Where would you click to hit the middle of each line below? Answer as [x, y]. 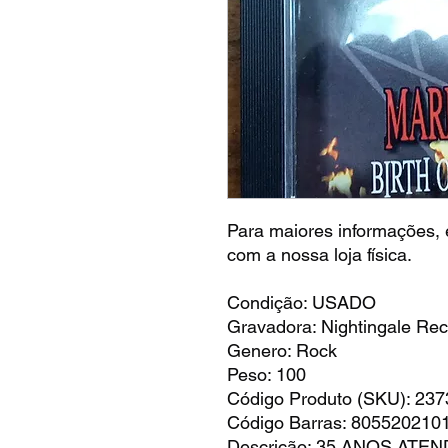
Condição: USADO [301, 302]
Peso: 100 [266, 374]
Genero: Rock [282, 350]
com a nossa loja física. [319, 254]
